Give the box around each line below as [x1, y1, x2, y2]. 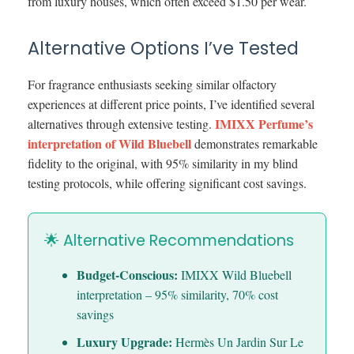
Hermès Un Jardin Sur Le [171, 333, 303, 351]
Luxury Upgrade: [76, 333, 172, 352]
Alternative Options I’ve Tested [28, 36, 299, 62]
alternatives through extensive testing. [28, 115, 215, 133]
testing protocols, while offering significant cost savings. [28, 175, 307, 192]
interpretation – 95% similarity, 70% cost [76, 286, 278, 303]
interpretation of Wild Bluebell [28, 134, 191, 153]
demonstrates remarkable [191, 135, 318, 153]
